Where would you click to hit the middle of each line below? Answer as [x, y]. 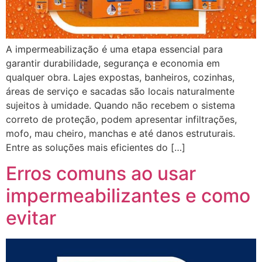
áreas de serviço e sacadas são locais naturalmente [120, 91]
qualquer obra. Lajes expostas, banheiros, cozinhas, [120, 77]
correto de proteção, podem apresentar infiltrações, [121, 119]
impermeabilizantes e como [128, 196]
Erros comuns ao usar [101, 174]
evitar [31, 218]
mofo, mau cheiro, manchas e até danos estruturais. [120, 133]
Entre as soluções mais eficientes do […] [96, 147]
